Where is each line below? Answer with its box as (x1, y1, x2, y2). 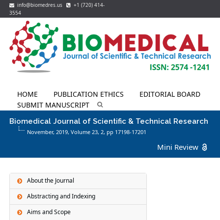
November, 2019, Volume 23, (27, 128, 101, 136)
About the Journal (27, 176, 75, 185)
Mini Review (157, 141, 198, 152)
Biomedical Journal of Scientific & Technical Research (9, 116, 209, 126)
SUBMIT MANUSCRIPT (17, 100, 90, 110)
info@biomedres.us (14, 1, 64, 8)
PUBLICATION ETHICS (54, 89, 124, 99)
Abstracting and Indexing (27, 192, 96, 201)
